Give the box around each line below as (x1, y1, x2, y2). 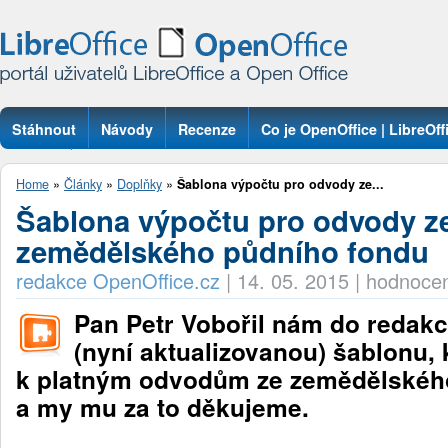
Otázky (12, 160, 59, 180)
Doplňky (117, 175, 162, 193)
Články (64, 175, 102, 193)
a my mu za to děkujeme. (16, 390, 309, 425)
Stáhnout (12, 119, 76, 139)
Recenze (178, 119, 236, 139)
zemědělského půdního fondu (16, 230, 429, 272)
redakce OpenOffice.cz (16, 266, 220, 295)
